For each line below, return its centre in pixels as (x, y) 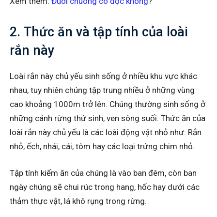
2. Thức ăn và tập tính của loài (99, 32)
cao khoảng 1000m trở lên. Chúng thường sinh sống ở (108, 104)
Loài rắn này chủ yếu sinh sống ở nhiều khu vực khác (103, 76)
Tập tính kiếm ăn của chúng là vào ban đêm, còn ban (103, 173)
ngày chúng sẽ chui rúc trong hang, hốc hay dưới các (105, 187)
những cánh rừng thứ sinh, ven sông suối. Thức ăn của (108, 118)
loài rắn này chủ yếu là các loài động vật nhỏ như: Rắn (106, 132)
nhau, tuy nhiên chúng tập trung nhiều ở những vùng (102, 90)
